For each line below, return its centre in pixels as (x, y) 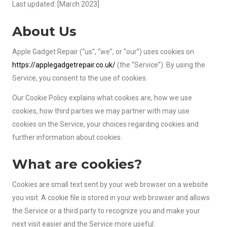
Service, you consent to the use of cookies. (80, 78)
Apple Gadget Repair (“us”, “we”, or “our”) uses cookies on (103, 51)
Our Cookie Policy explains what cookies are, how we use (102, 98)
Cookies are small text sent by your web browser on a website (110, 185)
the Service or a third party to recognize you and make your (106, 211)
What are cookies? (77, 164)
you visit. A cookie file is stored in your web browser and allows (111, 198)
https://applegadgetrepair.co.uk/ (64, 65)
